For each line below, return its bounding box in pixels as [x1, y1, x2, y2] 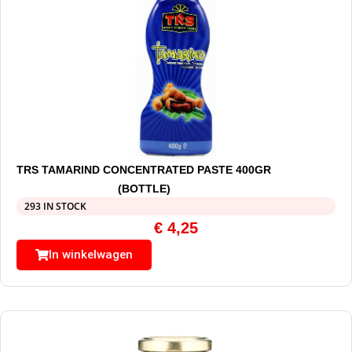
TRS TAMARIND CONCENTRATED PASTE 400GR [16, 163, 272, 177]
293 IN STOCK [24, 200, 86, 214]
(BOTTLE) [117, 182, 170, 196]
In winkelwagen [49, 247, 133, 262]
